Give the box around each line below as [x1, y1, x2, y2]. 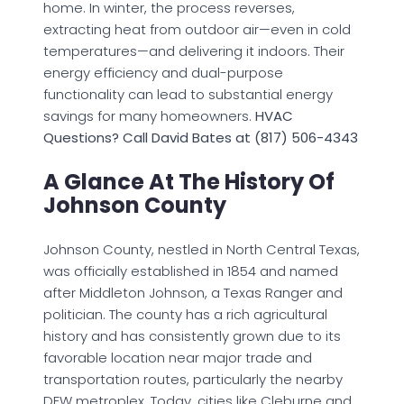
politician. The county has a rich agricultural [43, 304, 327, 324]
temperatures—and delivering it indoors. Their [43, 41, 344, 60]
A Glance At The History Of [43, 166, 335, 197]
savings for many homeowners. [43, 106, 255, 125]
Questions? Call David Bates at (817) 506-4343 [43, 127, 358, 147]
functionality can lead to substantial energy [43, 84, 333, 104]
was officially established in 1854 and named [43, 261, 338, 280]
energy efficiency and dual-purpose [43, 62, 283, 82]
